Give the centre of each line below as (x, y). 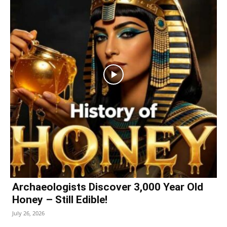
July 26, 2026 (29, 213)
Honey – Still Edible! (60, 199)
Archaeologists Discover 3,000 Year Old (108, 187)
